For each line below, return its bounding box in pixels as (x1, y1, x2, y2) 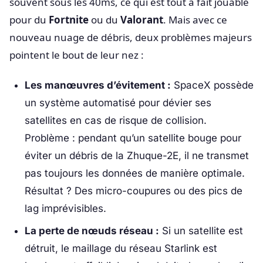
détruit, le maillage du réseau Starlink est (24, 242, 217, 255)
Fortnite (49, 12, 89, 26)
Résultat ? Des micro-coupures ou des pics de (24, 184, 242, 197)
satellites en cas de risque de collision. (24, 114, 207, 126)
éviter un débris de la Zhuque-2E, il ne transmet (24, 149, 249, 161)
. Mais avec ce (163, 12, 227, 26)
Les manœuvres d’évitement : (24, 79, 171, 91)
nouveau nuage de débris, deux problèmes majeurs (9, 30, 252, 44)
